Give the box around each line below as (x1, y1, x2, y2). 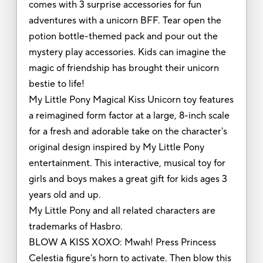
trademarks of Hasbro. (28, 220, 123, 232)
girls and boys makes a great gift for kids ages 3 (28, 173, 227, 185)
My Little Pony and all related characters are (28, 204, 215, 217)
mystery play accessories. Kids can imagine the (28, 46, 226, 58)
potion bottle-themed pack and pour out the (28, 30, 218, 42)
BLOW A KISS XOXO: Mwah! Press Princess (28, 236, 216, 248)
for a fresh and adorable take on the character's (28, 125, 227, 137)
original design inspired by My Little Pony (28, 141, 204, 153)
